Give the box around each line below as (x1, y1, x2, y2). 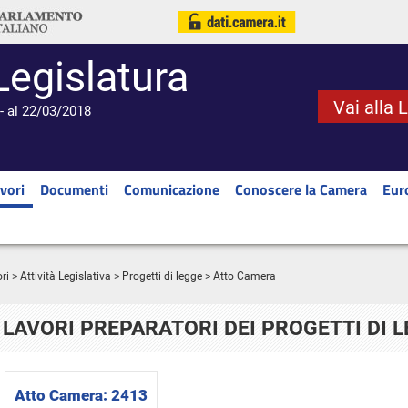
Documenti (40, 178, 108, 200)
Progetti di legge (122, 270, 202, 282)
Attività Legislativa (20, 270, 111, 282)
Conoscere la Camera (235, 178, 367, 200)
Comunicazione (124, 178, 219, 200)
